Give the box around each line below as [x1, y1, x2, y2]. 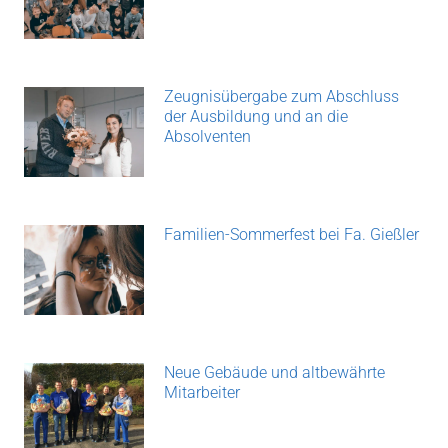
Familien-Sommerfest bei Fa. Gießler [164, 225, 419, 245]
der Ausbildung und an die [164, 107, 348, 127]
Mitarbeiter [164, 383, 240, 403]
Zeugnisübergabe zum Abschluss [164, 87, 399, 107]
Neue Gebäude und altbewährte [164, 363, 385, 383]
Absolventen [164, 127, 251, 147]
